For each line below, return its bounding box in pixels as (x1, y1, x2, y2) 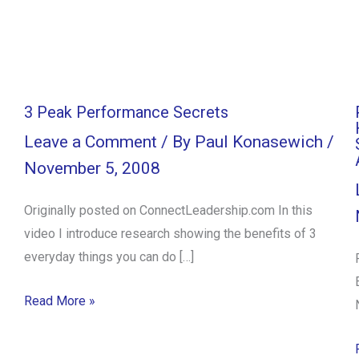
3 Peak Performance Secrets (24, 103, 228, 123)
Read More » (24, 292, 95, 309)
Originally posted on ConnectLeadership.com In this (24, 202, 313, 218)
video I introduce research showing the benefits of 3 (24, 225, 317, 241)
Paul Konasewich (195, 131, 327, 151)
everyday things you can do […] (24, 248, 194, 264)
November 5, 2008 (24, 158, 160, 178)
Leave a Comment (24, 131, 157, 151)
